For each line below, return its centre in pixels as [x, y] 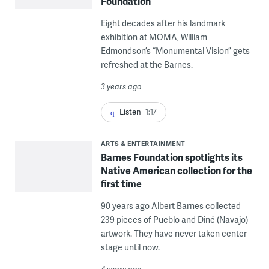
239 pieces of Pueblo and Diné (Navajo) [174, 220]
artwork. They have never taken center [174, 234]
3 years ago [121, 86]
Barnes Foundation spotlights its [171, 157]
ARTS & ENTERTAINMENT [143, 144]
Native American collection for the [176, 171]
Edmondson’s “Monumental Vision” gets [175, 50]
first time [121, 184]
